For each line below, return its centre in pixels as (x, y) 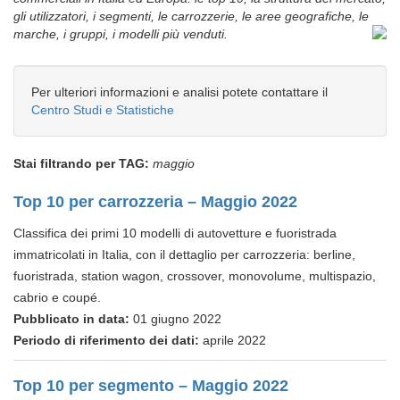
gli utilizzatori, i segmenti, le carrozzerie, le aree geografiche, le (191, 16)
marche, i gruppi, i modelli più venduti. (121, 34)
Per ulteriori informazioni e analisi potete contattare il (179, 92)
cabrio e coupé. (57, 297)
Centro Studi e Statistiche (103, 110)
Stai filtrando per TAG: (81, 163)
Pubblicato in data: (71, 319)
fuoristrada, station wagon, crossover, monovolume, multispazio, (195, 276)
